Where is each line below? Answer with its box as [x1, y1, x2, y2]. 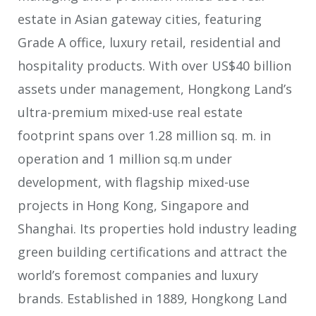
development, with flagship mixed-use [18, 174, 250, 191]
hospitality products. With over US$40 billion [18, 57, 291, 75]
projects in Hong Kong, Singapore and [18, 197, 249, 214]
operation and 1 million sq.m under [18, 150, 232, 168]
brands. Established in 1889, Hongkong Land [18, 290, 287, 308]
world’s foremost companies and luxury [18, 267, 258, 284]
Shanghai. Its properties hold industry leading [18, 220, 297, 238]
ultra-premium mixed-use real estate [18, 104, 243, 121]
